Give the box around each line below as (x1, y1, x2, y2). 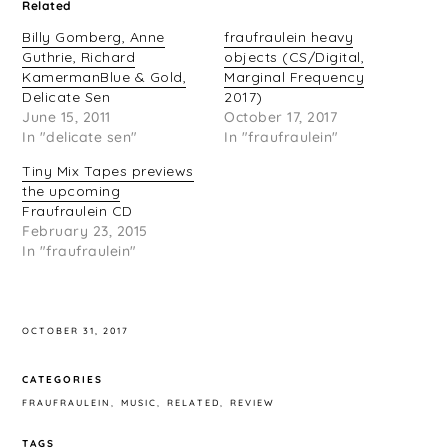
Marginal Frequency (224, 68, 364, 87)
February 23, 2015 (22, 222, 148, 241)
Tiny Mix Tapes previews (22, 162, 194, 181)
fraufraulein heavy (224, 28, 353, 47)
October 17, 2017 (224, 108, 337, 127)
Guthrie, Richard (22, 48, 136, 67)
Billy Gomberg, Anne (22, 28, 165, 47)
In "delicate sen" (22, 128, 138, 147)
